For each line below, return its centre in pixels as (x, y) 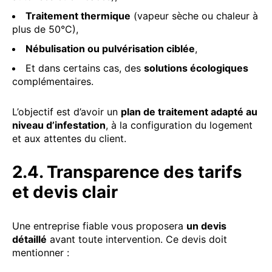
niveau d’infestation (59, 125)
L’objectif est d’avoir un (66, 111)
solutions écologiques (196, 68)
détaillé (29, 239)
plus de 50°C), (45, 29)
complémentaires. (53, 81)
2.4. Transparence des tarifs (127, 172)
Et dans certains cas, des (85, 68)
